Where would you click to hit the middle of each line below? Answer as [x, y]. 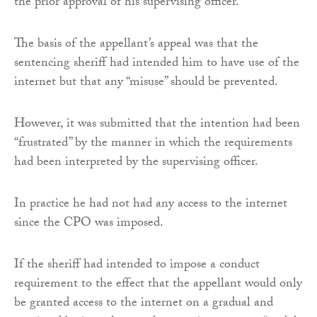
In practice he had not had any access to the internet [151, 204]
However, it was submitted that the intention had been [157, 125]
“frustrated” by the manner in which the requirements [153, 144]
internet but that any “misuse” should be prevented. [146, 83]
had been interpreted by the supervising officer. [136, 163]
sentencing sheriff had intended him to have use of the [157, 64]
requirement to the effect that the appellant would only [158, 284]
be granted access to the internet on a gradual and [144, 304]
